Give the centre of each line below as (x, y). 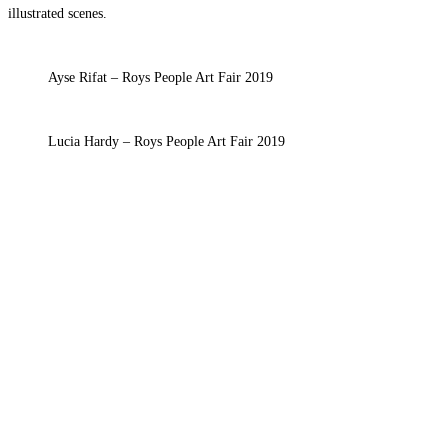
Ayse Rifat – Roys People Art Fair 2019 (160, 78)
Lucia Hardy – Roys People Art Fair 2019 (166, 142)
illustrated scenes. (57, 14)
